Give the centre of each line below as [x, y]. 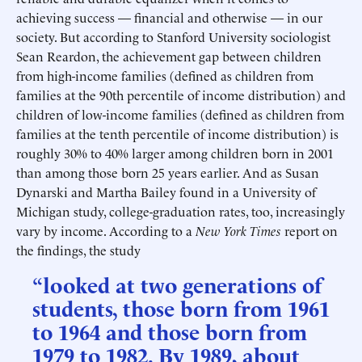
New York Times [238, 230]
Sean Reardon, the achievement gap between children [169, 56]
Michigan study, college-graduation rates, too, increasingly [181, 211]
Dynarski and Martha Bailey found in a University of [166, 192]
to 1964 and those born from [170, 330]
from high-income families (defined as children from [165, 75]
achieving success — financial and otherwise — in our [169, 17]
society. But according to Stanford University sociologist [173, 36]
